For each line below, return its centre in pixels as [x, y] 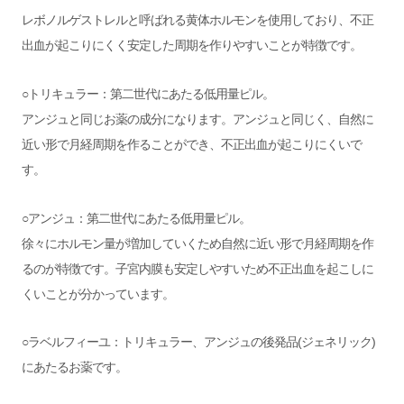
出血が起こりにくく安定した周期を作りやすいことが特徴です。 [191, 45]
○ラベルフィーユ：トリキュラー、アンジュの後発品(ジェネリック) [198, 342]
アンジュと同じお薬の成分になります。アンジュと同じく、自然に [197, 119]
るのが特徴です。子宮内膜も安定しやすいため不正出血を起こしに [197, 268]
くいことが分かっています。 [97, 294]
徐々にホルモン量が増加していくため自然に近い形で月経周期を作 [197, 243]
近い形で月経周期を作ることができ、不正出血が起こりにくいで [191, 144]
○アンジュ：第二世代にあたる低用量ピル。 [136, 218]
